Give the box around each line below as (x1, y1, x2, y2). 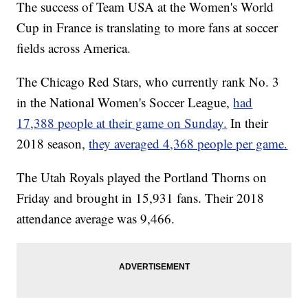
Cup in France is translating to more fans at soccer (16, 19, 278, 36)
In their (230, 114, 269, 132)
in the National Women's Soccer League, (16, 93, 230, 111)
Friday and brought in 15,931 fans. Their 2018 (16, 189, 265, 207)
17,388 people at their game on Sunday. (16, 114, 228, 132)
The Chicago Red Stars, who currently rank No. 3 (16, 73, 280, 91)
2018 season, (16, 135, 86, 153)
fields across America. (16, 39, 131, 57)
